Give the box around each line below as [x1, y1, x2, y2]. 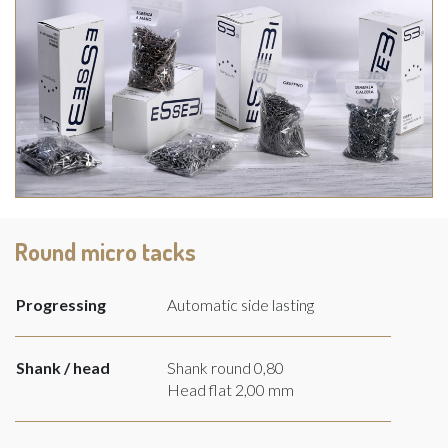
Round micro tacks [15, 235, 196, 267]
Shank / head [16, 357, 110, 377]
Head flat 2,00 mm [167, 379, 294, 399]
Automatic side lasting [167, 294, 314, 314]
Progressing [16, 294, 106, 314]
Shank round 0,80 [167, 357, 284, 377]
